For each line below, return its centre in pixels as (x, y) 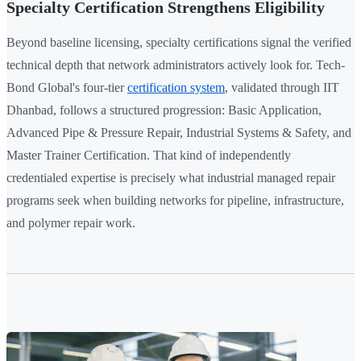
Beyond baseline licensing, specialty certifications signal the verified (179, 43)
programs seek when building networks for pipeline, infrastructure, (175, 201)
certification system (176, 88)
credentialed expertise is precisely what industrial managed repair (171, 178)
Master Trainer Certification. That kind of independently (149, 156)
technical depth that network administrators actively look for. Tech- (176, 65)
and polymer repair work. (71, 223)
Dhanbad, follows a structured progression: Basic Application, (164, 110)
